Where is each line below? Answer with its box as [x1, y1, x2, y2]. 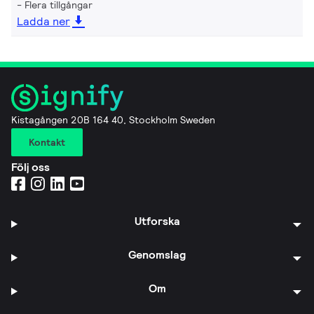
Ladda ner [17, 14, 70, 29]
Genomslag [128, 247, 186, 262]
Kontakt [29, 135, 65, 149]
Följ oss [11, 159, 50, 175]
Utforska [134, 213, 180, 228]
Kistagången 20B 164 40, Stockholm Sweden [11, 113, 215, 126]
